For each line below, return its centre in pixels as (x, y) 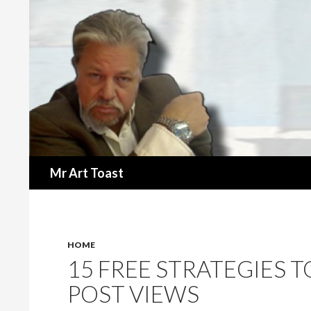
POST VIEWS (133, 294)
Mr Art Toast (87, 173)
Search (48, 163)
